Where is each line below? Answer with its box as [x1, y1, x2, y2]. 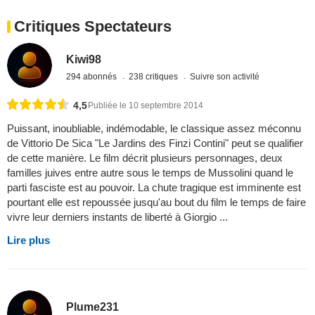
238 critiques [129, 71, 181, 82]
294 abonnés [66, 71, 120, 82]
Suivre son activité [190, 71, 260, 82]
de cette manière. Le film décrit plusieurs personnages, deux [7, 152, 283, 165]
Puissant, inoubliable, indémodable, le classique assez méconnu [7, 122, 301, 135]
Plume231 [66, 301, 120, 314]
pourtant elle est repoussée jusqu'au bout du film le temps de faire [7, 196, 306, 209]
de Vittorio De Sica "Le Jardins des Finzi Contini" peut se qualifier [7, 137, 303, 150]
